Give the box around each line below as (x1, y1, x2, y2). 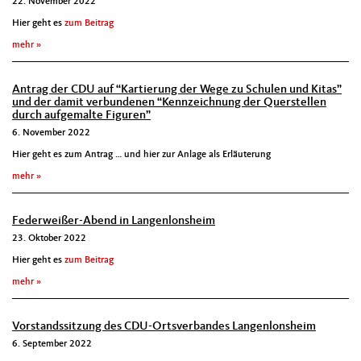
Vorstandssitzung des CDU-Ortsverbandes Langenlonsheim (12, 321, 316, 333)
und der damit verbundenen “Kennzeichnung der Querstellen (12, 97, 326, 109)
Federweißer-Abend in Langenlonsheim (12, 215, 215, 227)
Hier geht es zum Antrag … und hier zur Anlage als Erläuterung (12, 150, 271, 160)
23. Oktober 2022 (12, 234, 86, 243)
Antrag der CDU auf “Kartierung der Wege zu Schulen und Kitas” (12, 84, 342, 96)
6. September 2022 (12, 339, 92, 349)
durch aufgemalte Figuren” (12, 110, 151, 122)
